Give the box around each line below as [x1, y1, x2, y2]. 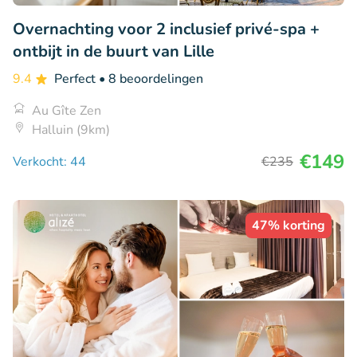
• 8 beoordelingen [99, 70, 203, 88]
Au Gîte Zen [32, 102, 101, 120]
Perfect [54, 70, 99, 88]
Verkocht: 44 [13, 153, 86, 171]
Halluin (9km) [32, 121, 110, 139]
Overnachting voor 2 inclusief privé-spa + [13, 18, 320, 41]
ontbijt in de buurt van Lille [13, 41, 214, 63]
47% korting [252, 217, 325, 235]
